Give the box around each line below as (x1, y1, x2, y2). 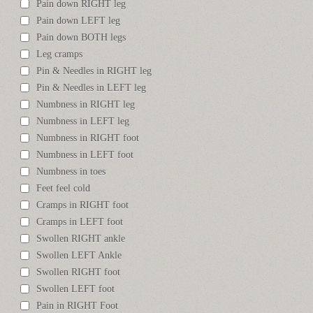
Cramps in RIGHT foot (36, 200, 129, 211)
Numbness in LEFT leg (36, 116, 130, 127)
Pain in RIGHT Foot (36, 300, 119, 312)
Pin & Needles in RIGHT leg (36, 66, 152, 77)
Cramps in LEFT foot (36, 217, 124, 228)
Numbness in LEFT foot (36, 150, 134, 161)
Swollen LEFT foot (36, 284, 115, 295)
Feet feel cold (36, 183, 91, 194)
